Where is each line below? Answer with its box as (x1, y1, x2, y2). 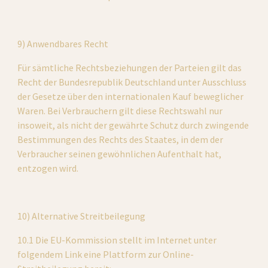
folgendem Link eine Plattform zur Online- (17, 248, 194, 260)
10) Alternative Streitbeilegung (17, 210, 146, 222)
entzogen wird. (17, 162, 79, 174)
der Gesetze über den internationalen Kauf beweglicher (17, 90, 244, 102)
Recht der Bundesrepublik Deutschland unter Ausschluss (17, 76, 247, 88)
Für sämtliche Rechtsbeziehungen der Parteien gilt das (17, 62, 242, 74)
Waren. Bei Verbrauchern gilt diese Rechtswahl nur (17, 105, 223, 117)
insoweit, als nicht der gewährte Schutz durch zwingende (17, 119, 249, 131)
